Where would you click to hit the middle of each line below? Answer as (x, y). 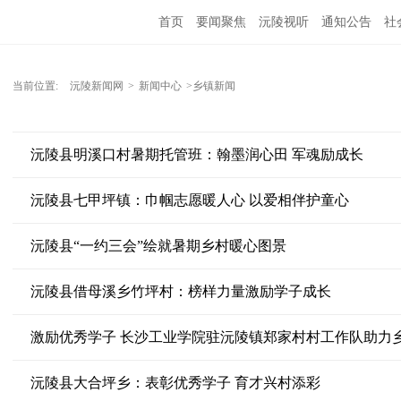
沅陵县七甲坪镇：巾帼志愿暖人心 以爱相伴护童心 (189, 200)
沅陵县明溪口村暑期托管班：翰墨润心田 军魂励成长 (196, 154)
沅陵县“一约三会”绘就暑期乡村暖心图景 (158, 246)
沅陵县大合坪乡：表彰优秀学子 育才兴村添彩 (175, 383)
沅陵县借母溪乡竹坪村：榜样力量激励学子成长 (180, 291)
